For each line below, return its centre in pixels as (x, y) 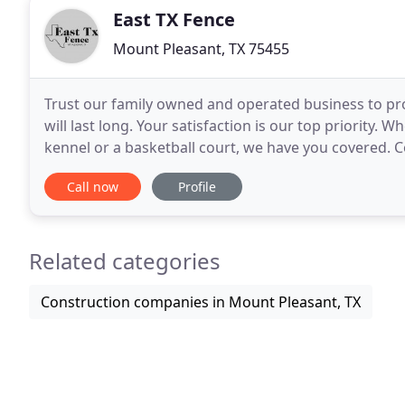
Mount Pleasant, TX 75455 (201, 49)
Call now (93, 187)
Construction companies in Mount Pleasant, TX (201, 302)
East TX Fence (174, 19)
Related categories (125, 261)
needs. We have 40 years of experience (201, 169)
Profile (197, 187)
